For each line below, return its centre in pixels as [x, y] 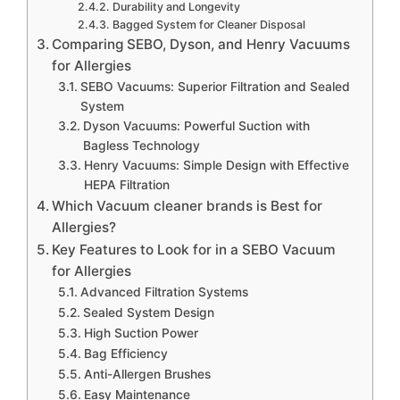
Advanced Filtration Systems [164, 292]
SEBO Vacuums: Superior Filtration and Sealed [215, 86]
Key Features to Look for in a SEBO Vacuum [194, 249]
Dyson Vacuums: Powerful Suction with [196, 125]
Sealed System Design [148, 312]
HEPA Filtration [126, 184]
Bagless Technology [141, 145]
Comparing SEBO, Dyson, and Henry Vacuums [201, 44]
